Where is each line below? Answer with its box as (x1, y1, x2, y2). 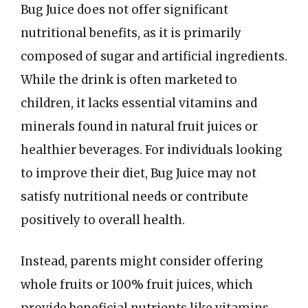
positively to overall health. (21, 212, 185, 228)
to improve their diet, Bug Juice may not (21, 166, 256, 181)
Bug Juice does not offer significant (21, 2, 228, 17)
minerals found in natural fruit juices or (21, 119, 258, 134)
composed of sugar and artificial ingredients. (21, 49, 287, 64)
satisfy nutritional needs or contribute (21, 189, 248, 204)
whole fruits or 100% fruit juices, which (21, 276, 253, 292)
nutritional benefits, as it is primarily (21, 25, 241, 41)
